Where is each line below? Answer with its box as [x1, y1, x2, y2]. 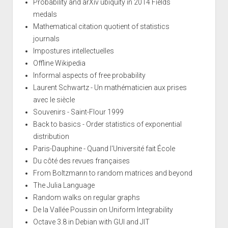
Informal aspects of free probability [33, 71, 146, 79]
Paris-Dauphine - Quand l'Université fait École [33, 144, 175, 153]
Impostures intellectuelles [33, 46, 114, 55]
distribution [33, 132, 69, 140]
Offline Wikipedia [33, 59, 85, 67]
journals [33, 34, 60, 43]
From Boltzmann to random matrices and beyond [33, 168, 192, 177]
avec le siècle [33, 95, 75, 104]
